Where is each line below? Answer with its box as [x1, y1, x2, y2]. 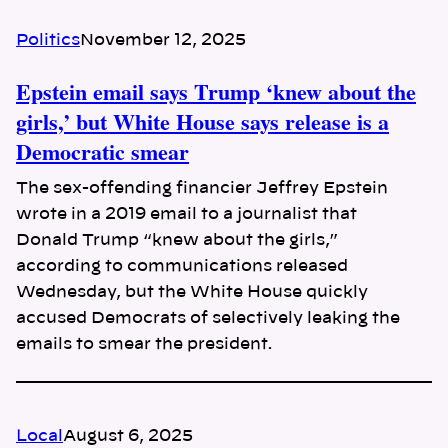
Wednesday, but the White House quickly [16, 283, 368, 300]
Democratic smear [16, 134, 189, 168]
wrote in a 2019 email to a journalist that [16, 205, 357, 222]
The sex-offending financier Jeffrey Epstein [16, 179, 388, 196]
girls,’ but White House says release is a [16, 104, 389, 138]
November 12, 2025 [80, 31, 246, 48]
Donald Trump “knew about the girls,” [16, 231, 338, 248]
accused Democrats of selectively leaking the [16, 309, 400, 326]
